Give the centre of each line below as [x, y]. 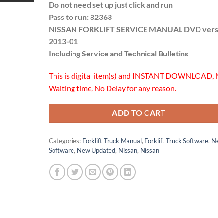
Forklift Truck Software [176, 141]
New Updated [96, 151]
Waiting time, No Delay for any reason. [112, 88]
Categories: [65, 141]
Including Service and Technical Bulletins [118, 53]
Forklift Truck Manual [112, 141]
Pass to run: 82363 [80, 17]
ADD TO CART [139, 113]
